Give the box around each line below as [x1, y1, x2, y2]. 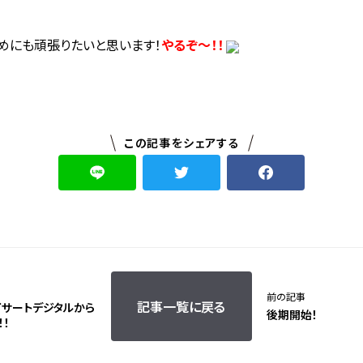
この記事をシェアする [124, 135, 241, 151]
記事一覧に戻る [137, 297, 226, 316]
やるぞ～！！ [160, 35, 224, 54]
